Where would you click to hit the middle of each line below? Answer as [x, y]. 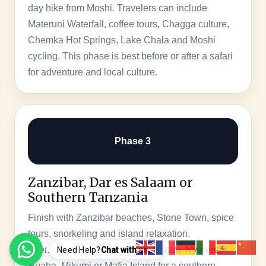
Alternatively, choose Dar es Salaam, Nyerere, [124, 249]
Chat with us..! [128, 250]
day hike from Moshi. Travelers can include [117, 8]
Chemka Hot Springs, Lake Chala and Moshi [121, 40]
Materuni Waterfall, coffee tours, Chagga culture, [128, 24]
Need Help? [79, 250]
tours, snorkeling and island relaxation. [109, 233]
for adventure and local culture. [92, 72]
